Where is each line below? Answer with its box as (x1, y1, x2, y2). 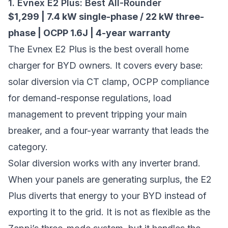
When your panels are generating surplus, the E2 (8, 174, 212, 185)
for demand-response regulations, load (8, 93, 172, 103)
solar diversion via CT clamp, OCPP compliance (8, 76, 209, 87)
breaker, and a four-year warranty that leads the (8, 125, 209, 136)
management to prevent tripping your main (8, 109, 187, 120)
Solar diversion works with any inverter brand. (8, 158, 201, 168)
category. (8, 141, 48, 152)
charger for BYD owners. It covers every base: (8, 60, 203, 71)
